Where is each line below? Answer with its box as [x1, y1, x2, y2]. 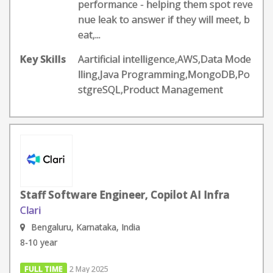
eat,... [78, 28, 101, 41]
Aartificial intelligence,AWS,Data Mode [78, 52, 251, 66]
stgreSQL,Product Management [78, 83, 223, 96]
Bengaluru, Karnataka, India [31, 221, 140, 233]
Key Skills [20, 52, 66, 66]
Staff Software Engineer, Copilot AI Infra [20, 188, 230, 202]
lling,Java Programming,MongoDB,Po [78, 68, 250, 81]
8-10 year [20, 236, 57, 248]
